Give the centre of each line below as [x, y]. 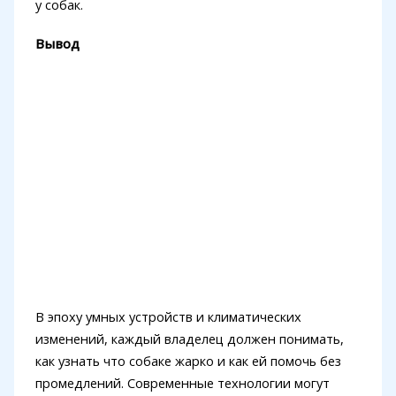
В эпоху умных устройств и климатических [168, 316]
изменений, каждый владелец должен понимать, [189, 339]
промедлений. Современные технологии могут [182, 383]
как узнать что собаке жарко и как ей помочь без [188, 361]
